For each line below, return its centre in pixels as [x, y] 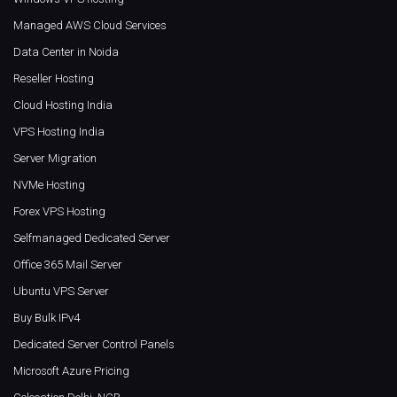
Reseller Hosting [54, 79]
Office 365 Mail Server [68, 265]
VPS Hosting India [59, 132]
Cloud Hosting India [63, 105]
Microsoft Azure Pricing [71, 371]
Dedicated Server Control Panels [94, 345]
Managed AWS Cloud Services [90, 26]
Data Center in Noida [66, 52]
